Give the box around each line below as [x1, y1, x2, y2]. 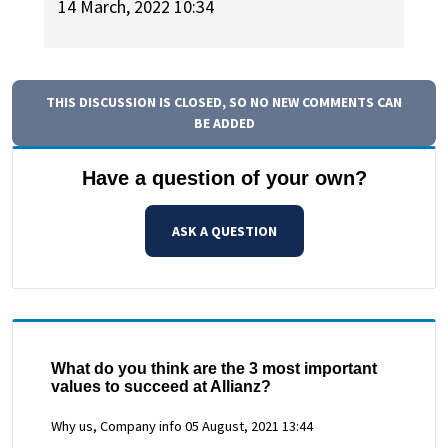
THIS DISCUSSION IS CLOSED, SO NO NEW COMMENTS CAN [46, 92, 402, 111]
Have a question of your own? [81, 166, 367, 189]
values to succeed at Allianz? [51, 377, 271, 395]
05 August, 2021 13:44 [185, 416, 313, 435]
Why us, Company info [51, 416, 182, 435]
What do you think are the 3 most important [51, 359, 377, 377]
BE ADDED [193, 113, 255, 132]
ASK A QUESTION [171, 221, 277, 240]
